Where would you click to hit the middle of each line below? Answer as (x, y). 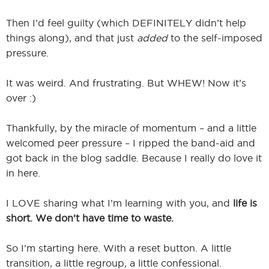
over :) (21, 98)
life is (245, 203)
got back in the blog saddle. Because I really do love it (134, 158)
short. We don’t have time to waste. (90, 218)
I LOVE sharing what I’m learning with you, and (119, 203)
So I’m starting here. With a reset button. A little (119, 248)
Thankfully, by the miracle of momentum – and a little (131, 128)
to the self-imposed (215, 38)
